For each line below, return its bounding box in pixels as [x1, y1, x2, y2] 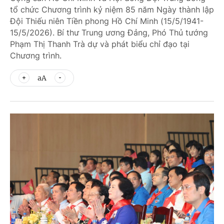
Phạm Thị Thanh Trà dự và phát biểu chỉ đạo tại [10, 39, 189, 49]
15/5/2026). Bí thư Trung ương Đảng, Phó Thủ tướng [10, 27, 208, 37]
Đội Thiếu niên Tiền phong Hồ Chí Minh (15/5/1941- [10, 16, 203, 26]
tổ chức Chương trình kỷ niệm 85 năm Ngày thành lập [10, 4, 214, 14]
